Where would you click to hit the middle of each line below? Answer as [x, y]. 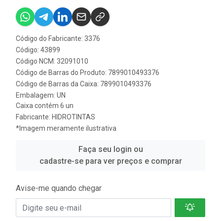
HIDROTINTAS [74, 117]
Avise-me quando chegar [59, 188]
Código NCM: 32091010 [52, 61]
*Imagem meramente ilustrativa [66, 128]
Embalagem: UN [41, 95]
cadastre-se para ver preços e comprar [110, 161]
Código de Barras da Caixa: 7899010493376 [84, 84]
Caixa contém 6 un [45, 106]
